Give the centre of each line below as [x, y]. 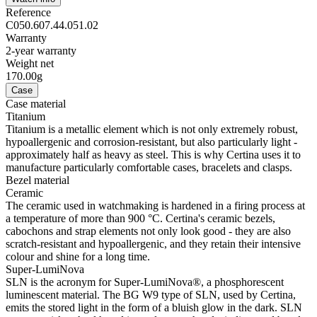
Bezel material [38, 180]
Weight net [30, 64]
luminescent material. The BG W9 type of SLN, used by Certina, [151, 295]
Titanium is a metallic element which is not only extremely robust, [152, 129]
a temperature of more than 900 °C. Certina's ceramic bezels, [140, 219]
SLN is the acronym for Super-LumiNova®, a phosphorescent [145, 282]
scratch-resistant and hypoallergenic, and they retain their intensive [153, 244]
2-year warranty [41, 51]
